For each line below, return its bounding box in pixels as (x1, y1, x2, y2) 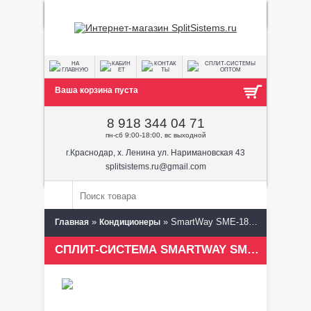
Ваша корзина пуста (55, 85, 138, 95)
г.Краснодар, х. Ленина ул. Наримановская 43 (66, 148, 245, 158)
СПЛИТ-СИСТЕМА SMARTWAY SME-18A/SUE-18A (247, 243, 259, 256)
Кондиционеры (99, 217, 160, 227)
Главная (55, 217, 89, 227)
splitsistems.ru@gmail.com (105, 162, 206, 171)
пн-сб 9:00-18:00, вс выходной (105, 131, 206, 139)
